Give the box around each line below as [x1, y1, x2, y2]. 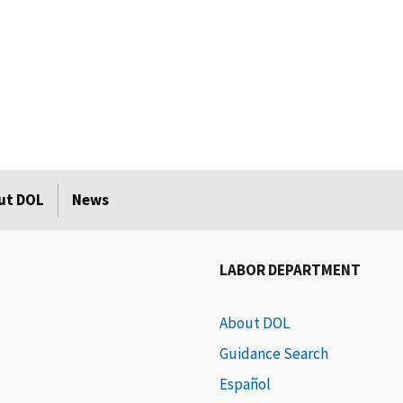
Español [219, 374, 272, 395]
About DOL [219, 313, 291, 334]
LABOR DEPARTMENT [219, 260, 362, 281]
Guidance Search [219, 344, 329, 364]
